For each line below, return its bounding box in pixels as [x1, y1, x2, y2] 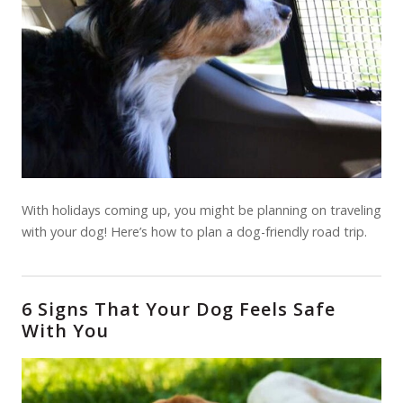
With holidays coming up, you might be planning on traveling [22, 201, 381, 219]
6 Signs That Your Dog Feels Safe [22, 297, 336, 321]
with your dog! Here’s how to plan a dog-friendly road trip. [22, 223, 367, 240]
